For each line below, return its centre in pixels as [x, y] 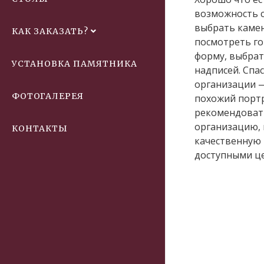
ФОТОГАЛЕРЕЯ [48, 96]
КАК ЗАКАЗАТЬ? [50, 31]
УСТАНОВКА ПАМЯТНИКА [75, 64]
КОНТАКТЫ [40, 128]
